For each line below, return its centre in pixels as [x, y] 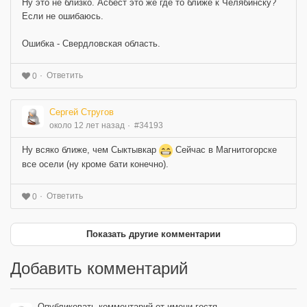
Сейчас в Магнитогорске [225, 150]
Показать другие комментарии [153, 234]
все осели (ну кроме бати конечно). [95, 164]
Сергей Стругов [82, 112]
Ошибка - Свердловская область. [91, 44]
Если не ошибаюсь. [63, 16]
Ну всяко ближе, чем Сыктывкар [90, 150]
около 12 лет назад [87, 126]
